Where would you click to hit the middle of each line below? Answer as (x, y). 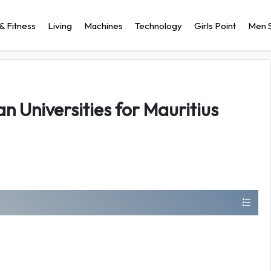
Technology (158, 25)
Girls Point (215, 25)
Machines (103, 25)
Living (60, 25)
